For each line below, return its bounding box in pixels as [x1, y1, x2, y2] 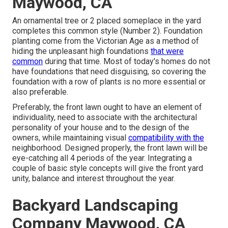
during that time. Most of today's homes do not [43, 56, 210, 67]
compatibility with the [128, 133, 204, 143]
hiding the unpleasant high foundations [12, 46, 151, 56]
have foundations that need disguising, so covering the [12, 67, 206, 77]
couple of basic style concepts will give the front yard [12, 163, 203, 174]
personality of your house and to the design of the [12, 123, 189, 133]
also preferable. [12, 87, 68, 97]
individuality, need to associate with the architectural [12, 112, 197, 123]
